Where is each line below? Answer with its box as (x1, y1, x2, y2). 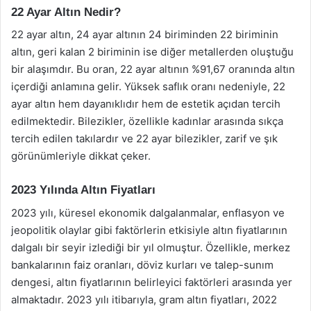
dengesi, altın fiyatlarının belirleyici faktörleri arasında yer (11, 275, 292, 289)
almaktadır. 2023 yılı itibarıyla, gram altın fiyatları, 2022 (11, 292, 277, 306)
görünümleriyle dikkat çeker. (11, 149, 151, 162)
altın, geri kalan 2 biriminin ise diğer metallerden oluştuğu (11, 45, 294, 58)
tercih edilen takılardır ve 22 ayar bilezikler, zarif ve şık (11, 132, 278, 145)
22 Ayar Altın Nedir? (11, 5, 121, 19)
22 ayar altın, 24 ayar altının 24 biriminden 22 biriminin (11, 28, 278, 41)
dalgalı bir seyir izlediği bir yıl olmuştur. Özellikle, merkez (11, 240, 290, 254)
